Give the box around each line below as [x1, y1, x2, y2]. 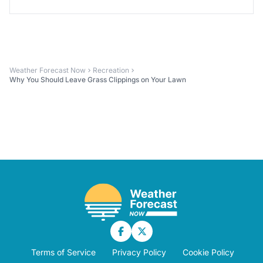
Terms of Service [31, 247, 96, 258]
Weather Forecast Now [9, 65, 86, 75]
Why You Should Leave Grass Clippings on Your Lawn [9, 75, 186, 84]
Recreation [93, 65, 129, 75]
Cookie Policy [183, 247, 234, 258]
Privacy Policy [112, 247, 166, 258]
